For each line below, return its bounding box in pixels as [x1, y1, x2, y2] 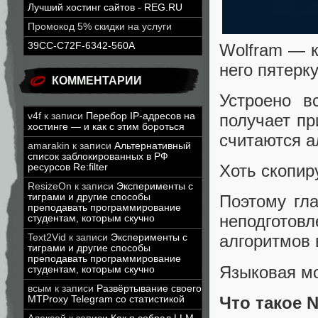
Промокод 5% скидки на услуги [28, 21, 172, 32]
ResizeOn [28, 181, 72, 192]
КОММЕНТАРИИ [52, 75, 142, 87]
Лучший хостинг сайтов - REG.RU [28, 2, 182, 13]
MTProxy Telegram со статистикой [28, 294, 185, 305]
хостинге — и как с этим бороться [28, 121, 185, 132]
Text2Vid [28, 232, 66, 243]
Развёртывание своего [97, 283, 202, 294]
